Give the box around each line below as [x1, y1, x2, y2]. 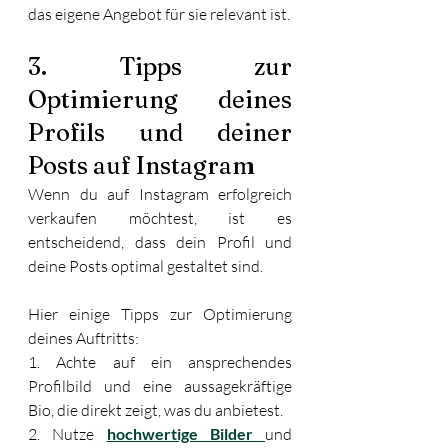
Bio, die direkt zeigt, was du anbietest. [28, 399, 286, 420]
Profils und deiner [28, 117, 292, 147]
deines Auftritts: [28, 327, 142, 348]
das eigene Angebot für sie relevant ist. [28, 3, 290, 24]
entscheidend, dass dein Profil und [28, 231, 292, 252]
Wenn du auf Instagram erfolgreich [28, 183, 292, 204]
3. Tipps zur [28, 51, 292, 81]
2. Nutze [28, 423, 107, 444]
